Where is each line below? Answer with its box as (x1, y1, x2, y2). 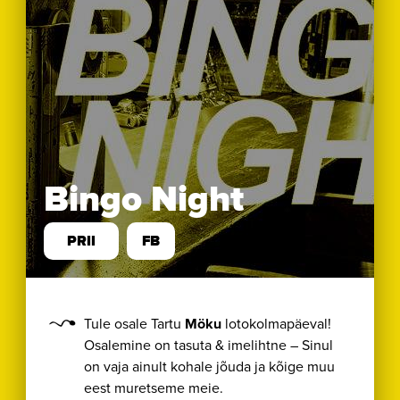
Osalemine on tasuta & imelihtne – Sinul (84, 335, 334, 356)
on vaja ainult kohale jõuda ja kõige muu (84, 356, 336, 378)
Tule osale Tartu (84, 313, 182, 335)
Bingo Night (44, 178, 245, 223)
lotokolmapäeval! (221, 313, 332, 335)
